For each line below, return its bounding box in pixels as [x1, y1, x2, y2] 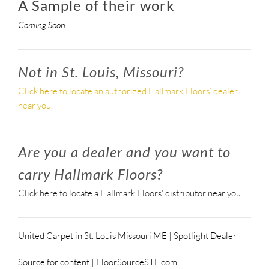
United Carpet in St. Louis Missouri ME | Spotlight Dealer [18, 230, 237, 242]
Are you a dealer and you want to [18, 143, 231, 161]
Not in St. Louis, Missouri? [18, 62, 184, 80]
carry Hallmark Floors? [18, 165, 163, 183]
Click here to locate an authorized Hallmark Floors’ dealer [18, 85, 238, 97]
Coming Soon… [18, 19, 71, 31]
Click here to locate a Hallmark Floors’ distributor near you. [18, 187, 243, 199]
